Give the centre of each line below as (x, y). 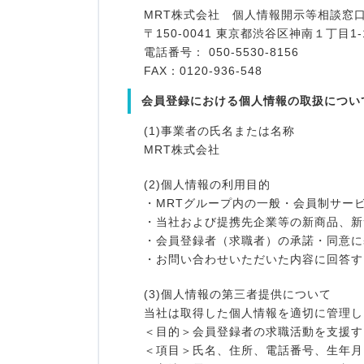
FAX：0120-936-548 (203, 71)
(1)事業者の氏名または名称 (219, 131)
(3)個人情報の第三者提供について (238, 295)
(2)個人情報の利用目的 (207, 185)
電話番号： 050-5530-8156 (221, 52)
